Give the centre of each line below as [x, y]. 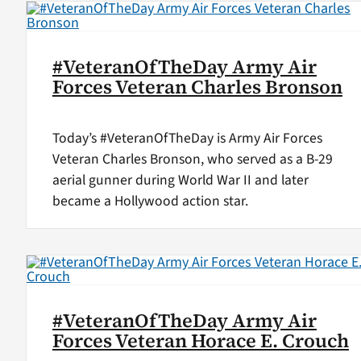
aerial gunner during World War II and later [180, 180]
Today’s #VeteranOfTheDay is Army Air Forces [187, 138]
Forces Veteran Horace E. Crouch [200, 341]
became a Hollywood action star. [150, 201]
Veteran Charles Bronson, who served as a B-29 [192, 159]
